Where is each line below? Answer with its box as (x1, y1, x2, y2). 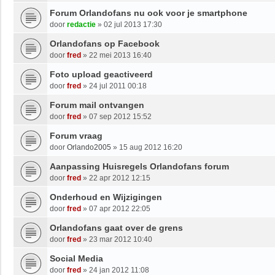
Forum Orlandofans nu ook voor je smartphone (50, 7, 247, 18)
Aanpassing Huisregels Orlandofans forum (50, 161, 229, 171)
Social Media (50, 253, 103, 263)
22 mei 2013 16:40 (89, 50, 152, 60)
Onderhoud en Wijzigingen (50, 192, 162, 202)
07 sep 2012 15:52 (89, 112, 152, 121)
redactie (67, 20, 96, 29)
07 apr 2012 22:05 (89, 204, 150, 213)
